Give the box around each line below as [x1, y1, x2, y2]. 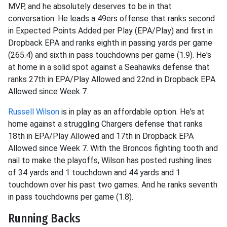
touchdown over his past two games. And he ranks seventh [8, 180, 217, 190]
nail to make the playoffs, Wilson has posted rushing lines [8, 156, 212, 165]
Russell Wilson [8, 107, 59, 117]
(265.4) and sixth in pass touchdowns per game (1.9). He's [8, 50, 211, 60]
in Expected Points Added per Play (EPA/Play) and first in [8, 26, 213, 35]
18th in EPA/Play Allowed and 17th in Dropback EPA [8, 131, 194, 141]
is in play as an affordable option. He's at [59, 107, 205, 117]
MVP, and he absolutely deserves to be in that [8, 2, 172, 11]
